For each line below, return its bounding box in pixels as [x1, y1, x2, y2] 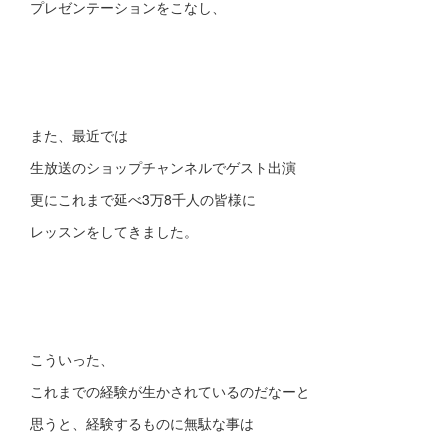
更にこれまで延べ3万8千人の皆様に [30, 189, 256, 209]
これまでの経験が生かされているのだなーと [30, 381, 310, 401]
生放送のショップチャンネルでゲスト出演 [30, 157, 296, 177]
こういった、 [30, 349, 114, 369]
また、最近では [30, 125, 128, 145]
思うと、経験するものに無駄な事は [30, 413, 254, 433]
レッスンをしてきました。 [30, 221, 198, 241]
